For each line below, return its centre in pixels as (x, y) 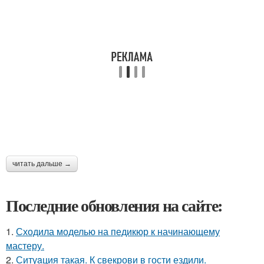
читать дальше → (42, 164)
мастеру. (25, 245)
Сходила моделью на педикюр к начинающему (118, 231)
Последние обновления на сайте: (114, 205)
